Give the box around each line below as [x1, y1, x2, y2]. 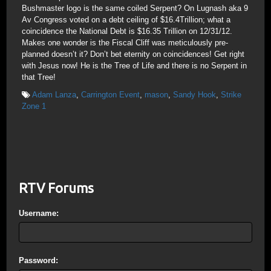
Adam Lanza [32, 90, 76, 99]
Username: [19, 208, 59, 218]
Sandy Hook [173, 90, 216, 99]
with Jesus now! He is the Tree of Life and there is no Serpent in [22, 60, 247, 70]
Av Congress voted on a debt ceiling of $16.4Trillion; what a [22, 15, 230, 24]
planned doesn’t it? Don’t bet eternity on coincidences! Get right [22, 49, 244, 59]
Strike [221, 90, 241, 99]
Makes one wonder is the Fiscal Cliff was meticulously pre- [22, 38, 228, 47]
